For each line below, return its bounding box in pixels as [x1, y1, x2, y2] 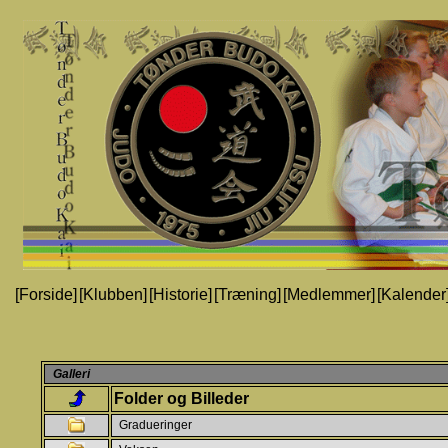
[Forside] [14, 286, 77, 303]
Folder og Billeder [114, 390, 249, 407]
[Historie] [148, 286, 212, 303]
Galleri [53, 367, 90, 381]
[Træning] [213, 286, 281, 303]
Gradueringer [119, 418, 192, 432]
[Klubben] [78, 286, 147, 303]
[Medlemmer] [282, 286, 375, 303]
